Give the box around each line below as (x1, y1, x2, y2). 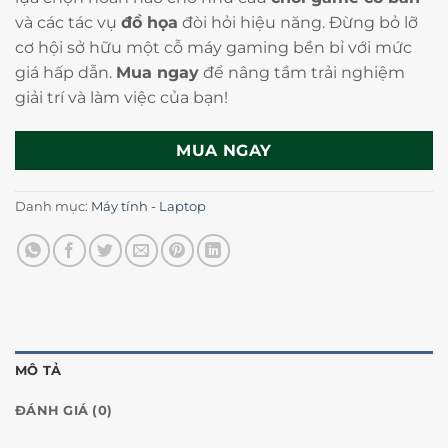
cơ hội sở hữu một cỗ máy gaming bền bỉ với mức (15, 38, 412, 57)
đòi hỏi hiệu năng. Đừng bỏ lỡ (178, 13, 418, 32)
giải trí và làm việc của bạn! (15, 88, 228, 107)
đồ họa (121, 13, 178, 32)
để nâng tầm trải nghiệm (199, 63, 405, 82)
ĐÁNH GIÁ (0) (15, 402, 113, 418)
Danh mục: (15, 198, 91, 214)
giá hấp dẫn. (15, 63, 116, 82)
